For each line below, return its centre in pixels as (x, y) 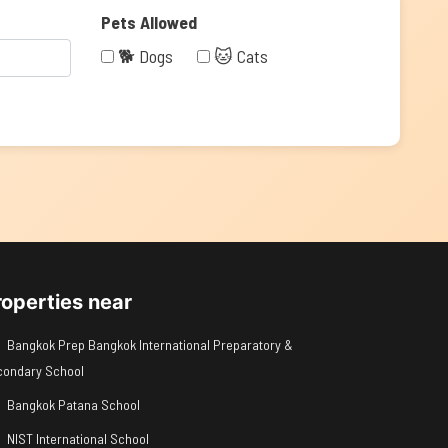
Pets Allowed (148, 22)
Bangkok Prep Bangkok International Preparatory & (149, 344)
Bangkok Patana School (73, 404)
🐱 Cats (240, 56)
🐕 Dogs (145, 56)
